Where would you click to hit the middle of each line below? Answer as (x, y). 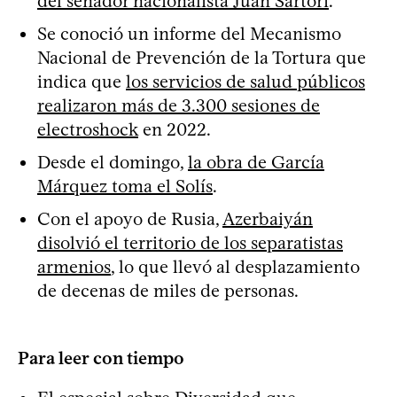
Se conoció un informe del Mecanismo (189, 33)
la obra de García (256, 162)
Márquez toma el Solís (125, 186)
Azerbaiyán (268, 218)
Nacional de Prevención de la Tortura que (202, 57)
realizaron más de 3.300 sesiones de (179, 105)
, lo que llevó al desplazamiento (235, 266)
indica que (82, 81)
